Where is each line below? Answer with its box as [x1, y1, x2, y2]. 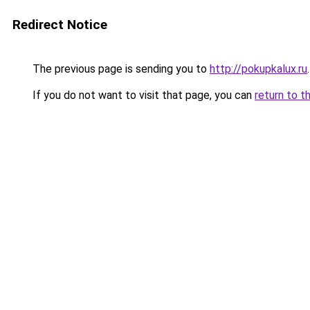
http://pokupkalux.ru [210, 62, 307, 75]
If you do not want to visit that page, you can [30, 89, 255, 102]
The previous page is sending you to [30, 62, 210, 75]
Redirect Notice [12, 17, 107, 33]
